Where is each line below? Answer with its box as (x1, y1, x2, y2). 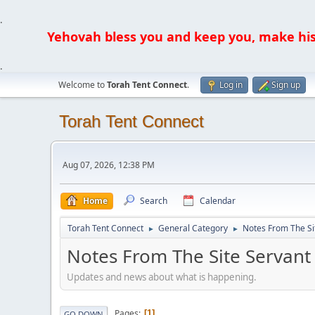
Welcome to (58, 79, 107, 91)
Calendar (200, 195, 236, 207)
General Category (158, 222, 228, 234)
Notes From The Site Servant (67, 243, 311, 269)
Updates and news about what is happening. (67, 270, 257, 283)
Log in (219, 79, 243, 91)
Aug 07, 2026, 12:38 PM (63, 158, 155, 171)
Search (140, 195, 167, 207)
